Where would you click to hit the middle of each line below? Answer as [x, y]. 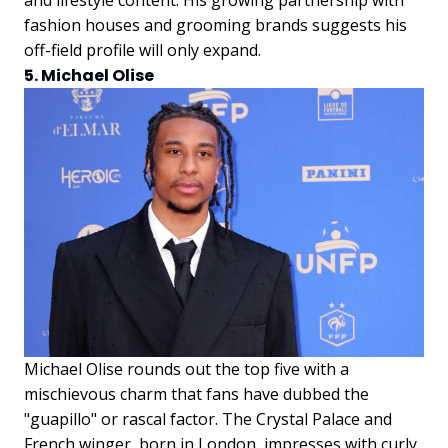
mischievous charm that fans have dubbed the [196, 393]
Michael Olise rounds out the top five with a [186, 368]
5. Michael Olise [89, 75]
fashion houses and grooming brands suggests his [215, 24]
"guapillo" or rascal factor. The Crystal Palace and [208, 418]
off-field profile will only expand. [142, 49]
